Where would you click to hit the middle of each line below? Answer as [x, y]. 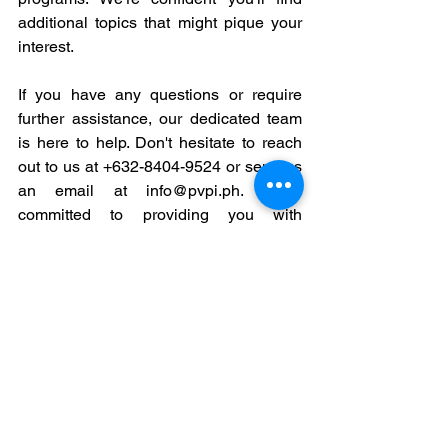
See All [298, 331]
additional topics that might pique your [160, 22]
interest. [46, 46]
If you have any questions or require [160, 94]
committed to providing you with [160, 214]
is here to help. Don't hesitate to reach [160, 142]
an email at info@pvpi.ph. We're [160, 190]
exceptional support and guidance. [140, 238]
